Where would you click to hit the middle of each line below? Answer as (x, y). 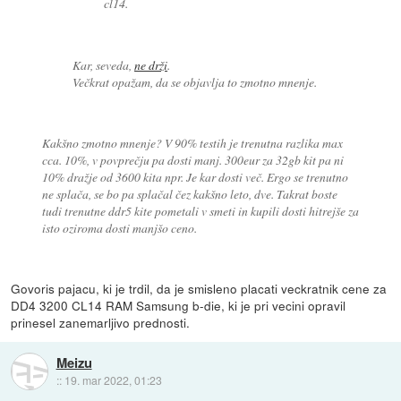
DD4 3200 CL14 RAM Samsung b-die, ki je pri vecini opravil (179, 305)
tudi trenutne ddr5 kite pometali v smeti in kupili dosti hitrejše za (200, 210)
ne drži (151, 64)
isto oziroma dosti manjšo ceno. (119, 227)
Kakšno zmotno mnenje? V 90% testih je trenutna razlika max (192, 142)
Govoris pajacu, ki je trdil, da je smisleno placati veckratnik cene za (199, 288)
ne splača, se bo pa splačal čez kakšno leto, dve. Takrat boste (189, 193)
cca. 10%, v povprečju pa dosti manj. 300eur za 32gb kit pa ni (192, 159)
